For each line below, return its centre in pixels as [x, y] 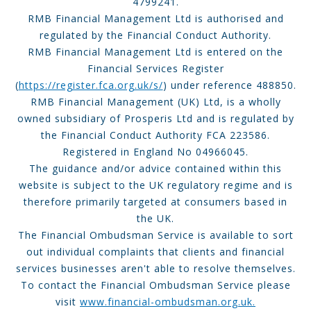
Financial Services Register [155, 68]
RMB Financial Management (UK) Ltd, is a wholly [155, 101]
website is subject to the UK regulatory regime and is [155, 185]
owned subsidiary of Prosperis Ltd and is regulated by [155, 118]
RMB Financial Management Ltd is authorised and [155, 18]
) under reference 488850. [229, 85]
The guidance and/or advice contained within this [155, 168]
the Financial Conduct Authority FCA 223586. [155, 135]
